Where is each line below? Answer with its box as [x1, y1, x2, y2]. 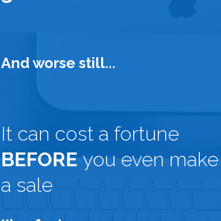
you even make [82, 147, 219, 171]
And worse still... [1, 54, 115, 72]
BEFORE [1, 147, 82, 171]
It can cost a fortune [1, 121, 179, 145]
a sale [1, 173, 53, 196]
